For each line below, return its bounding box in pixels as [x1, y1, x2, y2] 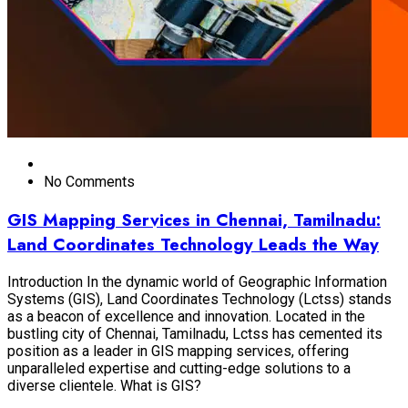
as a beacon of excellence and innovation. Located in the [7, 308, 365, 326]
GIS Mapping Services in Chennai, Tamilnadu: [7, 207, 381, 232]
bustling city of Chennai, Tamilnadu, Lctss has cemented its [7, 325, 382, 343]
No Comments [44, 172, 135, 190]
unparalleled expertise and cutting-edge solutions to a [7, 360, 351, 378]
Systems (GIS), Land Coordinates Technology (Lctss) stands [7, 291, 392, 309]
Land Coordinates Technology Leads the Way [7, 231, 379, 257]
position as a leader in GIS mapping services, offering [7, 342, 349, 361]
